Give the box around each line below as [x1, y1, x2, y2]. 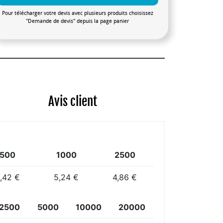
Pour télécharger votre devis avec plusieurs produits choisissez [1, 9, 153, 16]
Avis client [48, 93, 98, 109]
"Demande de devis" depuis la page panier [26, 17, 129, 24]
